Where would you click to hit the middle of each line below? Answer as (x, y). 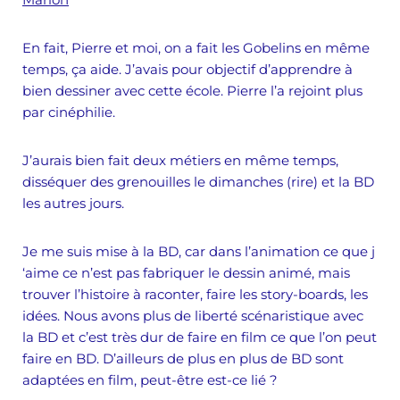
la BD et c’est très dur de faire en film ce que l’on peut (200, 337)
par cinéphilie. (69, 112)
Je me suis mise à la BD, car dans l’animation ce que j (199, 251)
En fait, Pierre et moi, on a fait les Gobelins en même (196, 48)
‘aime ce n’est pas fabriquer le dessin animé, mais (186, 273)
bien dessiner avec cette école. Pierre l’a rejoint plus (192, 91)
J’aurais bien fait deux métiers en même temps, (180, 160)
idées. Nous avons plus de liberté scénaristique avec (193, 316)
